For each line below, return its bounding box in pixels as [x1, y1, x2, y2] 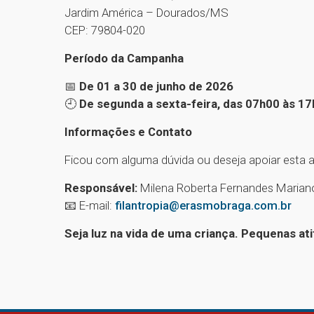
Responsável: [64, 181, 137, 196]
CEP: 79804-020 [64, 23, 145, 38]
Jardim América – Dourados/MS [64, 6, 228, 20]
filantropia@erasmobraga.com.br [115, 198, 292, 213]
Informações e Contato [64, 125, 192, 139]
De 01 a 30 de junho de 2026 [79, 79, 233, 94]
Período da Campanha [64, 51, 184, 66]
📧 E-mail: [64, 198, 115, 213]
